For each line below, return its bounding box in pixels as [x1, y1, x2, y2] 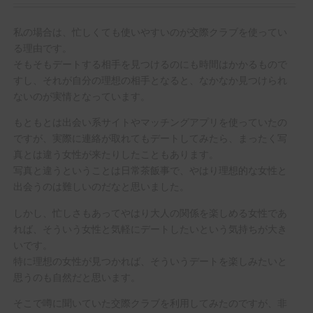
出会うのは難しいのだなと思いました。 [13, 178, 189, 194]
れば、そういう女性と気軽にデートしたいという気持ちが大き [13, 220, 287, 235]
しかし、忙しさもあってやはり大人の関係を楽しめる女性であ [13, 204, 287, 219]
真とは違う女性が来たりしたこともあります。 [13, 146, 219, 161]
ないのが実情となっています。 [13, 88, 150, 103]
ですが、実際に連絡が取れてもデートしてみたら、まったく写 [13, 130, 287, 145]
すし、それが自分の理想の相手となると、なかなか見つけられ [13, 72, 287, 87]
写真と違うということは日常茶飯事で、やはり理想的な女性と [13, 162, 287, 177]
